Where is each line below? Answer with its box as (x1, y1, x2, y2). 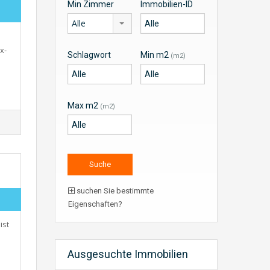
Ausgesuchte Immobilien (67, 248, 188, 260)
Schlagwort (67, 50, 111, 60)
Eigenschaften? (68, 199, 122, 209)
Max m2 (67, 101, 100, 110)
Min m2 (140, 50, 171, 60)
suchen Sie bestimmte (75, 186, 154, 195)
